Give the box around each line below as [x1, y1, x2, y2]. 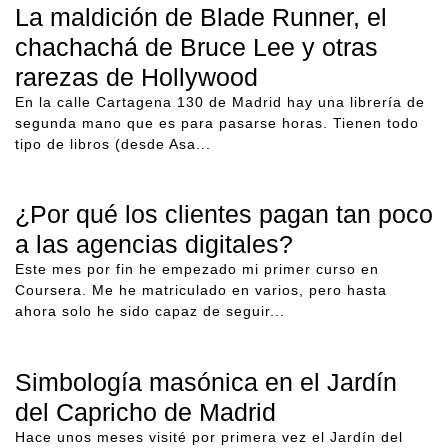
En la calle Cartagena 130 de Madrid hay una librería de [15, 93, 425, 110]
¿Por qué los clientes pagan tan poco [15, 200, 433, 229]
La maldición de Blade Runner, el [15, 2, 387, 31]
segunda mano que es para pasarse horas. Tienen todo [15, 114, 419, 131]
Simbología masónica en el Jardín [15, 367, 397, 396]
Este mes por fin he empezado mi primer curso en [15, 261, 379, 278]
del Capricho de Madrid [15, 397, 276, 426]
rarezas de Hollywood [15, 62, 258, 91]
